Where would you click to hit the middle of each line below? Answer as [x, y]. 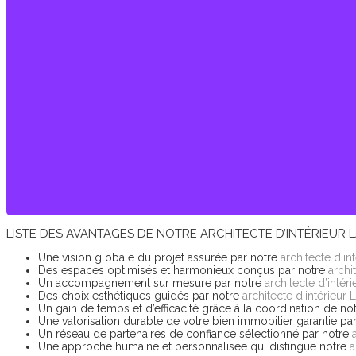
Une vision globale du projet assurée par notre [159, 257]
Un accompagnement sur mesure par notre [151, 283]
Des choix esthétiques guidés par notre [140, 296]
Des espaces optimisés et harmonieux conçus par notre [183, 270]
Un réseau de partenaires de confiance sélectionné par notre [195, 334]
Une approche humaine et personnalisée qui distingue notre [194, 346]
